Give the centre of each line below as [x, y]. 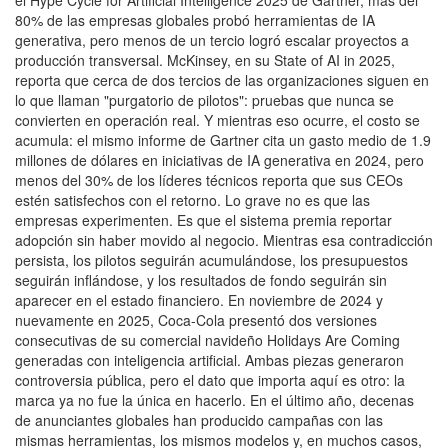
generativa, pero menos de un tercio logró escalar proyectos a [212, 39]
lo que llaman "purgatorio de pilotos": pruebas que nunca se [204, 99]
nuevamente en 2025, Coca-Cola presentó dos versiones [196, 319]
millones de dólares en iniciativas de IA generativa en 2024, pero [219, 159]
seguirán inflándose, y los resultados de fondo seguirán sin [201, 279]
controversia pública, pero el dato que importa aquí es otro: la [210, 379]
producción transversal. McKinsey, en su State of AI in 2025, [205, 59]
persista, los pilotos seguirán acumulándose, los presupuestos [211, 259]
